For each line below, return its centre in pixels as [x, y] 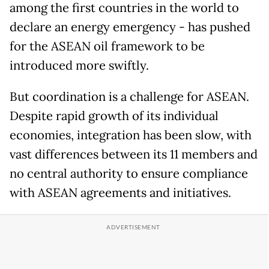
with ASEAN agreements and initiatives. [120, 193]
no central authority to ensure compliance [129, 174]
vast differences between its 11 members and [134, 155]
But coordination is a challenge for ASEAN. [129, 97]
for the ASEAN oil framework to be [107, 47]
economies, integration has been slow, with [131, 135]
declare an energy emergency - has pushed [130, 27]
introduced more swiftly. [79, 66]
